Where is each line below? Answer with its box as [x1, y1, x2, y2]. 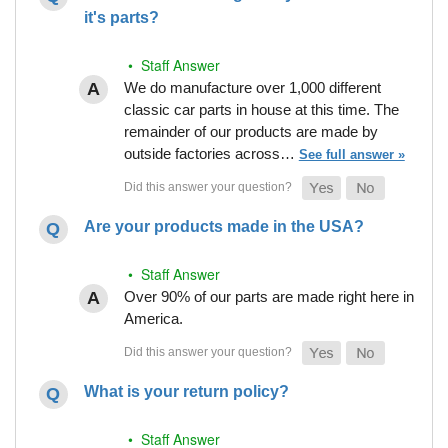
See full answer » [298, 146, 405, 162]
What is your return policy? [83, 382, 289, 400]
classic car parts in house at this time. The [123, 100, 399, 118]
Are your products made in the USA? [83, 217, 364, 235]
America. [123, 309, 183, 327]
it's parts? [83, 8, 159, 26]
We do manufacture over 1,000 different [123, 78, 381, 96]
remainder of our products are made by [123, 122, 378, 140]
